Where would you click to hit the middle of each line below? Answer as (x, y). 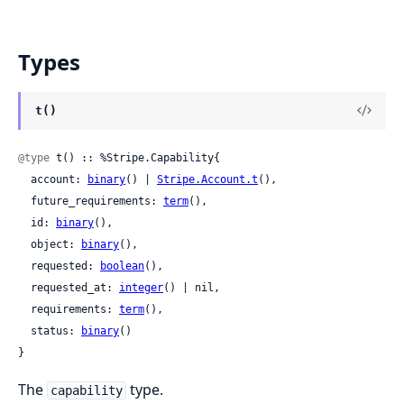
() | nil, (192, 287)
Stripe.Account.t (207, 179)
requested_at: (75, 287)
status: (56, 331)
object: (56, 244)
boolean (122, 266)
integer (141, 287)
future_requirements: (97, 201)
